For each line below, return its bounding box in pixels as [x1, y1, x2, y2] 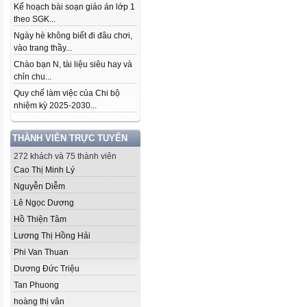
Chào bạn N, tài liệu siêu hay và [14, 60, 132, 69]
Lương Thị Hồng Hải [14, 231, 90, 241]
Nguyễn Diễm [14, 182, 65, 191]
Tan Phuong [14, 280, 59, 290]
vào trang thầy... [14, 43, 72, 53]
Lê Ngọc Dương [14, 198, 74, 208]
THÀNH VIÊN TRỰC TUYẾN [12, 133, 127, 143]
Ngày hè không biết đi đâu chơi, [14, 31, 132, 40]
